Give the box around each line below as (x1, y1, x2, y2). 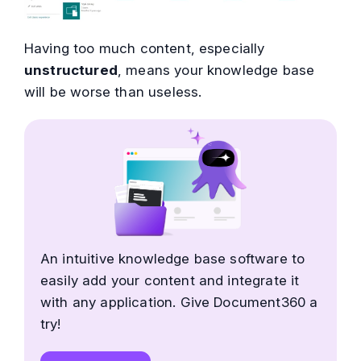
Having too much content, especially (24, 40, 265, 57)
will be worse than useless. (24, 84, 202, 101)
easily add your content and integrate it (40, 272, 300, 289)
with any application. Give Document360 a (40, 294, 318, 311)
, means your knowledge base (117, 62, 315, 79)
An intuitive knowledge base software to (40, 251, 305, 268)
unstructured (24, 62, 118, 79)
